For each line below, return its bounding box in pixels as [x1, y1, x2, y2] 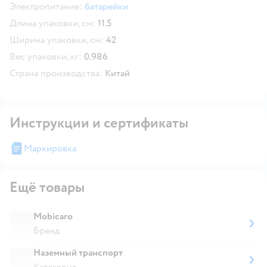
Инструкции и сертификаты [10, 113, 188, 132]
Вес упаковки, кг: [10, 50, 82, 63]
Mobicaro [33, 210, 73, 222]
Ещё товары [10, 178, 85, 197]
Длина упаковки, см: [10, 17, 95, 29]
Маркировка [24, 142, 76, 154]
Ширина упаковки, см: [10, 33, 104, 46]
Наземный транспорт [33, 246, 123, 259]
